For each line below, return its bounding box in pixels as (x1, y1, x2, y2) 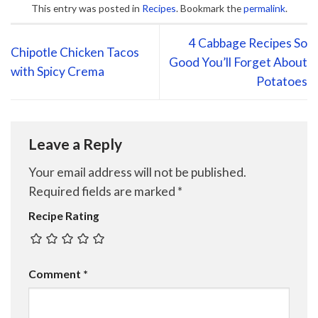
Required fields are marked (28, 184, 177, 199)
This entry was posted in (31, 2, 142, 15)
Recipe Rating (28, 209, 99, 223)
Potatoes (256, 73, 307, 89)
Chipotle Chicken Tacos (11, 45, 139, 60)
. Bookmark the (175, 2, 243, 15)
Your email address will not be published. (28, 165, 246, 180)
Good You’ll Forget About (169, 54, 307, 70)
